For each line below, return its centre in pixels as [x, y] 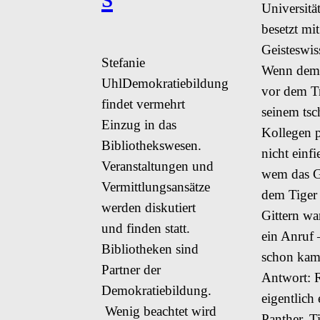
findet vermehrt [143, 104]
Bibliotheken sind [150, 249]
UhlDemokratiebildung [165, 83]
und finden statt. [146, 228]
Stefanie [123, 62]
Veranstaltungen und [157, 166]
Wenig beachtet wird [159, 311]
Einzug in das [139, 124]
